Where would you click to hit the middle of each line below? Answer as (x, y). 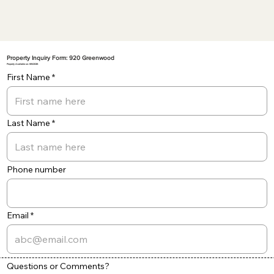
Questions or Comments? (58, 266)
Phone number (36, 169)
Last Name (28, 123)
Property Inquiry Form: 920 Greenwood (60, 58)
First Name (28, 77)
